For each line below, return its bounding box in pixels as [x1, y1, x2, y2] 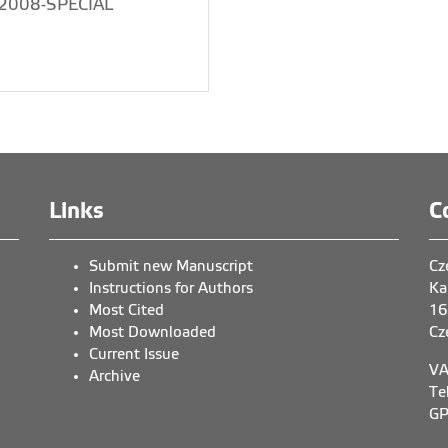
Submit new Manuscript [89, 258, 253, 274]
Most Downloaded [89, 324, 216, 340]
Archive [89, 368, 140, 384]
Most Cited [89, 302, 164, 318]
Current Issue [89, 346, 179, 362]
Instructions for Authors [89, 280, 253, 296]
